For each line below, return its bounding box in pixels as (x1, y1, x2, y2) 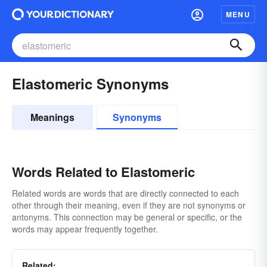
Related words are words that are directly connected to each (12, 187, 239, 199)
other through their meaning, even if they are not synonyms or (12, 199, 246, 211)
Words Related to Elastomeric (12, 162, 195, 181)
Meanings (30, 110, 74, 124)
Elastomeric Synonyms (12, 73, 169, 94)
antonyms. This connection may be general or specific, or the (12, 211, 242, 223)
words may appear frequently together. (12, 223, 158, 235)
